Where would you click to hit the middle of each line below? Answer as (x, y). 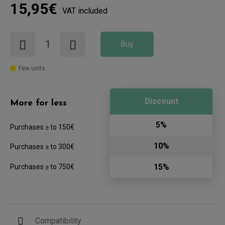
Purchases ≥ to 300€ (42, 146)
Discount (161, 101)
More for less (38, 103)
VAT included (85, 11)
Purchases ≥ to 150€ (42, 127)
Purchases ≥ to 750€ (42, 166)
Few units (32, 68)
